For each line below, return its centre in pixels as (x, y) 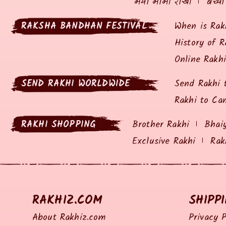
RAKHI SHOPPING (59, 125)
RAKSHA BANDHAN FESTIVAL (84, 26)
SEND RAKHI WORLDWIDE (76, 84)
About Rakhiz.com (69, 217)
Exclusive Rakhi (164, 141)
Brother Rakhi (161, 125)
